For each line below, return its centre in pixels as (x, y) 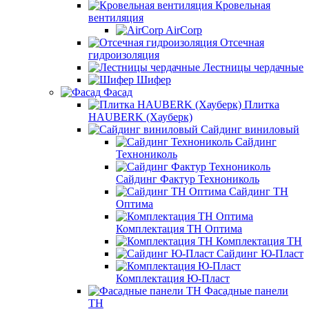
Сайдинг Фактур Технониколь (188, 179)
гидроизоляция (124, 55)
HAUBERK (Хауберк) (140, 117)
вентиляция (116, 18)
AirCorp (184, 30)
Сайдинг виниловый (250, 129)
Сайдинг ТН (259, 191)
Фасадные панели (246, 291)
